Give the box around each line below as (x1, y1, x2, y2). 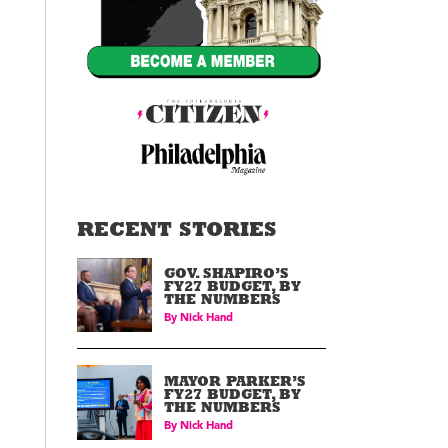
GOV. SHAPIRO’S (163, 268, 289, 282)
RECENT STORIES (77, 221, 277, 242)
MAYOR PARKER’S (163, 376, 306, 390)
